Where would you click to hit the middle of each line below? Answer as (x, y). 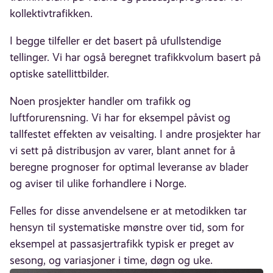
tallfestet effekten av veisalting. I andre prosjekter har (136, 134)
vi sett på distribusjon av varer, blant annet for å (123, 151)
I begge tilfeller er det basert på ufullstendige (116, 41)
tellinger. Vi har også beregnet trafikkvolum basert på (136, 58)
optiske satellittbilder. (60, 74)
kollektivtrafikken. (51, 13)
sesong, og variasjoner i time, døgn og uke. (112, 261)
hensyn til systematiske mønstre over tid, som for (127, 228)
